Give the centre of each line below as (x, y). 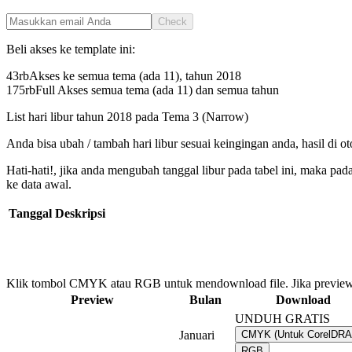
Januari (197, 335)
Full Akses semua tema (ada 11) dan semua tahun (157, 90)
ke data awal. (39, 185)
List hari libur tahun (57, 117)
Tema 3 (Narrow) (205, 117)
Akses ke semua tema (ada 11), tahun (123, 76)
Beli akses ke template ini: (71, 49)
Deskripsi (80, 214)
